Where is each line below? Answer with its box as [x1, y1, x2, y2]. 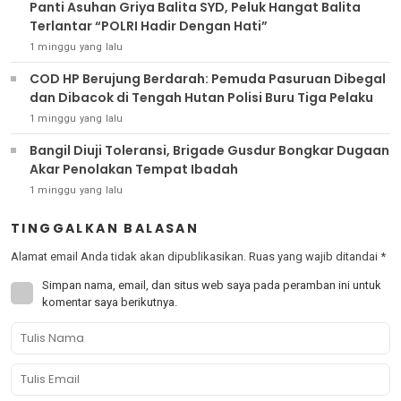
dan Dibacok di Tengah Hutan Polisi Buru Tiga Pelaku [227, 89, 373, 107]
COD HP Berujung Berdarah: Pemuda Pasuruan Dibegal [30, 70, 386, 89]
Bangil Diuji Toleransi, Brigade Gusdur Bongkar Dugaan [30, 141, 389, 160]
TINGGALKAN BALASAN [11, 219, 200, 238]
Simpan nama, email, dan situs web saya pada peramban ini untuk [42, 278, 381, 293]
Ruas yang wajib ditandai [249, 250, 380, 264]
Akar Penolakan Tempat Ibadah [30, 160, 238, 179]
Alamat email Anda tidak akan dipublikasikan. [11, 250, 246, 264]
